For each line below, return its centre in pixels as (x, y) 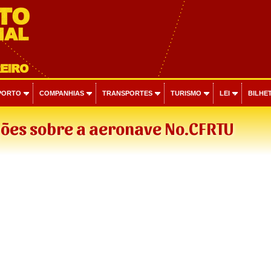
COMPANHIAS (61, 93)
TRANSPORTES (127, 93)
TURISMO (186, 93)
